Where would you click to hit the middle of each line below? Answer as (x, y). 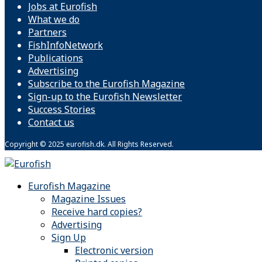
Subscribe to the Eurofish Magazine (106, 84)
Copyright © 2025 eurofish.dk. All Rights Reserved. (89, 144)
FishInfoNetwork (65, 45)
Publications (56, 58)
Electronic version (114, 251)
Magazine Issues (89, 199)
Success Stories (62, 110)
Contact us (51, 123)
